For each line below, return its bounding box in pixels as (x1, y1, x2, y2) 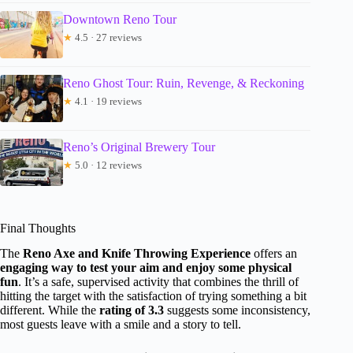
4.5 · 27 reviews (72, 31, 142, 43)
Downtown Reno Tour (63, 12, 176, 26)
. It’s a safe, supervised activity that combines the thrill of (18, 275, 299, 289)
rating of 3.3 (99, 303, 164, 318)
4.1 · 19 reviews (72, 95, 142, 107)
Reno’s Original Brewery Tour (63, 139, 215, 154)
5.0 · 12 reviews (72, 158, 142, 171)
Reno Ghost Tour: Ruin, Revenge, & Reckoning (63, 76, 304, 90)
